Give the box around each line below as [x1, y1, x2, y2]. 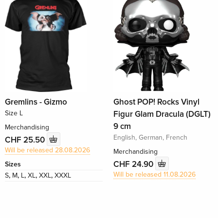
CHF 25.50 [5, 134, 47, 145]
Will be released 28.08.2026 [5, 146, 91, 155]
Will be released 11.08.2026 [113, 170, 196, 179]
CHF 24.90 [113, 159, 155, 169]
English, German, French [113, 133, 187, 142]
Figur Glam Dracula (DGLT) [113, 109, 211, 120]
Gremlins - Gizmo [5, 97, 68, 108]
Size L [5, 109, 23, 118]
